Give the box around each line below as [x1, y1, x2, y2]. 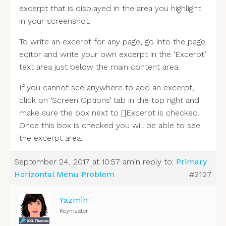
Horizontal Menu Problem [14, 169, 115, 179]
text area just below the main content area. [19, 62, 180, 72]
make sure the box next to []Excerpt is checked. [19, 107, 199, 118]
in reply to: [134, 156, 176, 166]
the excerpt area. [19, 133, 82, 143]
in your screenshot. [19, 16, 90, 26]
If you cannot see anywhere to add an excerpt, [19, 82, 194, 92]
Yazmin [59, 195, 88, 205]
